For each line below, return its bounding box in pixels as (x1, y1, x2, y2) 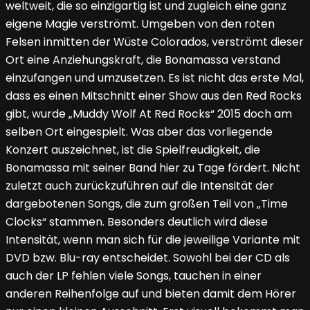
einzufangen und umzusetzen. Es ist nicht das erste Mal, (6, 70, 304, 86)
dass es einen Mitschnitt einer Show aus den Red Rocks (6, 88, 302, 104)
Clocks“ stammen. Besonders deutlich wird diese (6, 214, 268, 230)
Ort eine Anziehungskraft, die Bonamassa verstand (6, 52, 280, 69)
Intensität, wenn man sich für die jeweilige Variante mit (6, 232, 300, 248)
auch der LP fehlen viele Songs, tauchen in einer (6, 268, 262, 284)
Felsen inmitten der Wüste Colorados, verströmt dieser (6, 34, 304, 51)
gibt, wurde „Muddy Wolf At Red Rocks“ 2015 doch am (6, 106, 292, 122)
